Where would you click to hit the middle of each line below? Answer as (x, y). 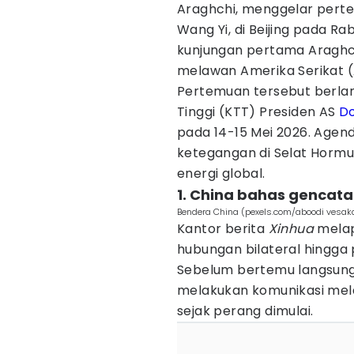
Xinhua (291, 229)
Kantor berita (223, 229)
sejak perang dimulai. (245, 311)
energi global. (221, 173)
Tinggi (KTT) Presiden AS (258, 112)
